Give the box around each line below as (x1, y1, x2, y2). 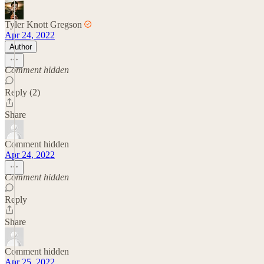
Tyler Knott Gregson (5, 19, 82, 29)
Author (9, 42, 32, 51)
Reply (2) (5, 87, 40, 97)
